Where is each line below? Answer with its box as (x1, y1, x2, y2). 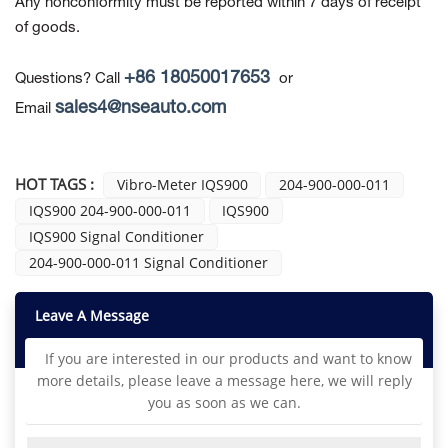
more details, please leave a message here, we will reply (36, 370, 412, 390)
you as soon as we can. (147, 392, 301, 412)
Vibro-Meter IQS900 (116, 175, 248, 195)
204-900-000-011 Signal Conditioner (28, 253, 268, 273)
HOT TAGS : (15, 174, 94, 195)
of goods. (15, 21, 80, 36)
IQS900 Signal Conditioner (28, 227, 204, 247)
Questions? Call (15, 72, 124, 87)
